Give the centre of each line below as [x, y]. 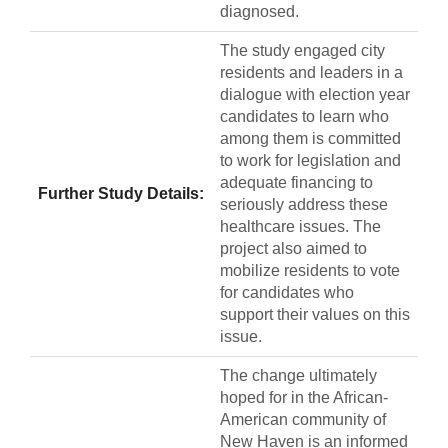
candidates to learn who [304, 117]
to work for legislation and [310, 161]
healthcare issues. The [300, 227]
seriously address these [304, 205]
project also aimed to [293, 249]
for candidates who [287, 293]
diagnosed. [259, 12]
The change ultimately [298, 376]
